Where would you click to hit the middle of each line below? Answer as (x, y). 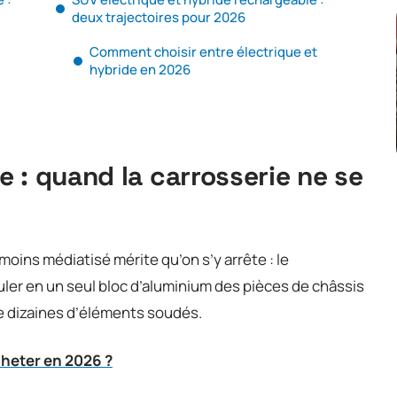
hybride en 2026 (140, 69)
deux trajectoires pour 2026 (159, 17)
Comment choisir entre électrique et (203, 51)
